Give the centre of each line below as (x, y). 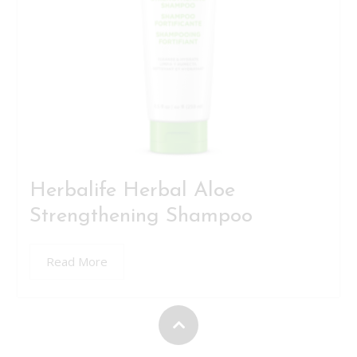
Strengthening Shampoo (141, 216)
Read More (77, 261)
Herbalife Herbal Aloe (132, 191)
